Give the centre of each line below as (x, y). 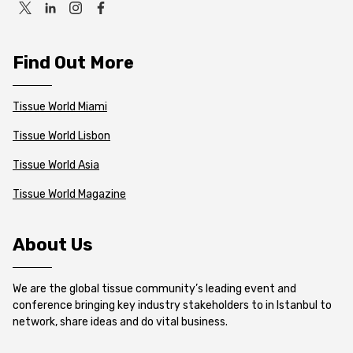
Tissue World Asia (56, 165)
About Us (53, 245)
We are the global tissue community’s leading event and (154, 289)
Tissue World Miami (60, 107)
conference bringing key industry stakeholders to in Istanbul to (172, 305)
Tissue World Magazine (69, 194)
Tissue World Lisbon (61, 136)
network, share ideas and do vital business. (120, 322)
